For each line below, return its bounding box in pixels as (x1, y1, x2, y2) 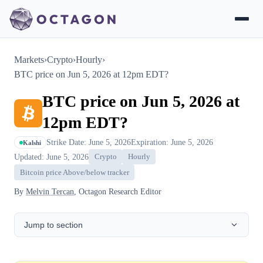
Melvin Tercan (26, 186, 74, 196)
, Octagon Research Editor (74, 186, 161, 196)
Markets (14, 55, 44, 65)
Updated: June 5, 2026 (14, 151, 89, 161)
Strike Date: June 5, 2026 (46, 137, 131, 147)
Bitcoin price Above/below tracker (19, 168, 129, 177)
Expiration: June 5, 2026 (131, 137, 213, 147)
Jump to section (24, 220, 83, 230)
